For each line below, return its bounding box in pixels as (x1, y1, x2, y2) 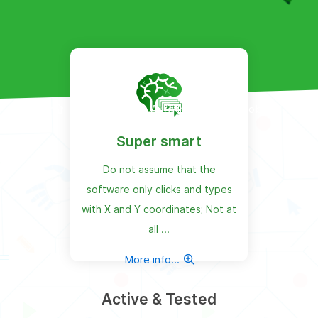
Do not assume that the (102, 163, 216, 175)
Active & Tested (102, 290, 216, 308)
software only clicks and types (86, 182, 232, 195)
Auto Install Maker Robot (150, 102, 273, 116)
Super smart (116, 132, 202, 150)
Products (84, 102, 129, 116)
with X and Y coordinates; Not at (82, 202, 236, 215)
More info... (124, 252, 182, 266)
